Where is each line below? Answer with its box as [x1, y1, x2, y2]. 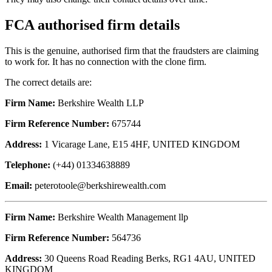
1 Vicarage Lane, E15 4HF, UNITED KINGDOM [42, 138, 240, 149]
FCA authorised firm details [5, 16, 180, 33]
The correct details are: [5, 76, 92, 87]
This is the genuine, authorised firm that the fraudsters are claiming [5, 45, 259, 56]
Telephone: [5, 159, 50, 170]
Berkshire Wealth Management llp [55, 211, 188, 222]
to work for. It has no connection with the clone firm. [5, 56, 206, 67]
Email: [5, 180, 32, 191]
